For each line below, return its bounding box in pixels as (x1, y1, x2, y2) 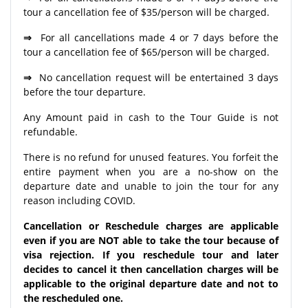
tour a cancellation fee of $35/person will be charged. (23, 5, 269, 19)
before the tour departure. (23, 85, 146, 98)
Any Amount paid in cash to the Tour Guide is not (23, 110, 278, 124)
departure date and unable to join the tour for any (23, 179, 278, 192)
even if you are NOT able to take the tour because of (23, 233, 278, 247)
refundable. (23, 124, 78, 138)
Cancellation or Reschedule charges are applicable (23, 219, 278, 232)
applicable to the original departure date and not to (23, 276, 278, 290)
